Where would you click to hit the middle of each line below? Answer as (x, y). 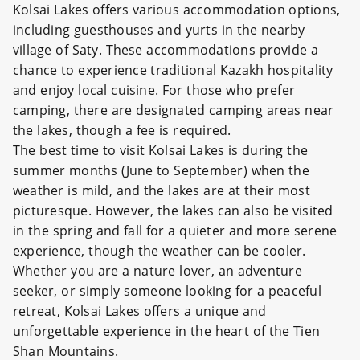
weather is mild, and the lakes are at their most (162, 190)
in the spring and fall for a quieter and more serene (175, 231)
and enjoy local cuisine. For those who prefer (154, 90)
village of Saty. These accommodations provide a (166, 50)
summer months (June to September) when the (161, 170)
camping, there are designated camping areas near (174, 110)
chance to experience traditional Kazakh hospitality (173, 70)
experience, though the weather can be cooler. (162, 251)
